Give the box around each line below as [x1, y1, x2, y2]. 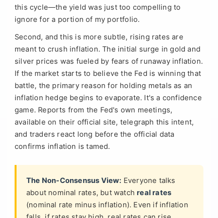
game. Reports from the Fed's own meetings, [15, 106, 173, 115]
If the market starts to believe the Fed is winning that [15, 69, 201, 78]
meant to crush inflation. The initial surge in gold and [15, 45, 201, 54]
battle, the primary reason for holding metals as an [15, 81, 193, 91]
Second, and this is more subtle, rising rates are [15, 33, 183, 42]
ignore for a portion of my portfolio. [15, 15, 140, 24]
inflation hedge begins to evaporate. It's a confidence [15, 93, 202, 103]
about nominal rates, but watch [26, 188, 137, 198]
